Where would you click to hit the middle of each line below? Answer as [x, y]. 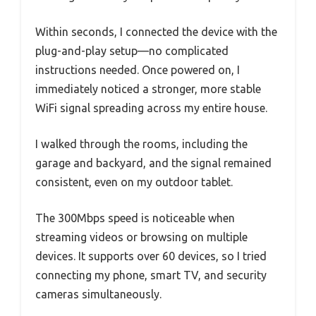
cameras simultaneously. [98, 294]
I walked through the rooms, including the [141, 144]
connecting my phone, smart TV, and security [151, 275]
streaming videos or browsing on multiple [141, 237]
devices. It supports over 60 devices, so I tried [151, 256]
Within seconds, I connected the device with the [156, 31]
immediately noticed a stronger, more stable [148, 89]
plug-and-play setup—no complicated [132, 50]
